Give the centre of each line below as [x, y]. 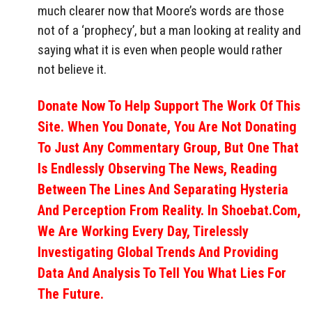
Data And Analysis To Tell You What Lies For [162, 273]
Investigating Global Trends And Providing [158, 252]
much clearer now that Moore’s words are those [161, 10]
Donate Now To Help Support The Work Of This [169, 106]
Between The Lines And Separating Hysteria [163, 189]
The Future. [71, 294]
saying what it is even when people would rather [160, 49]
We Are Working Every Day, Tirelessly [143, 231]
